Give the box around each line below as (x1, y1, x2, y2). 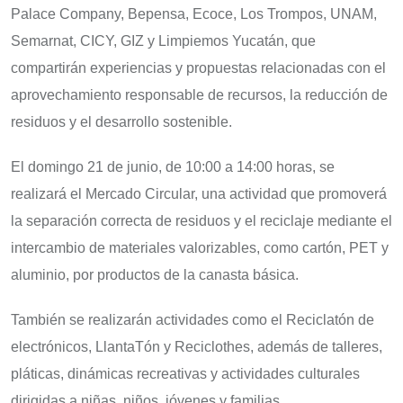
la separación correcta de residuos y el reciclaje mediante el (11, 212, 392, 228)
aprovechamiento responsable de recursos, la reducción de (11, 86, 388, 103)
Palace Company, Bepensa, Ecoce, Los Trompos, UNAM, (11, 5, 377, 22)
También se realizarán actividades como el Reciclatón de (11, 311, 374, 327)
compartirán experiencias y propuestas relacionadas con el (11, 59, 386, 76)
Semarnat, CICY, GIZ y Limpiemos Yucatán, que (11, 32, 316, 49)
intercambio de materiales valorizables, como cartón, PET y (11, 239, 389, 255)
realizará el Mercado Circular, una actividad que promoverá (11, 185, 387, 201)
